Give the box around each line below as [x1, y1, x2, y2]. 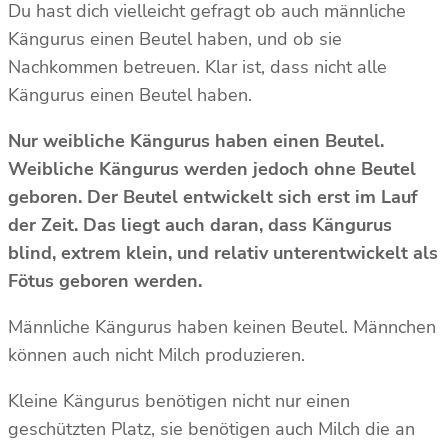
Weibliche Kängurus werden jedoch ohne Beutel [8, 156, 416, 181]
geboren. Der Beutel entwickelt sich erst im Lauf [8, 184, 418, 209]
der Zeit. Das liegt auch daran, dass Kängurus [8, 212, 392, 237]
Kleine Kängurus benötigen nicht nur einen [8, 388, 350, 413]
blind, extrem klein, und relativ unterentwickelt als [8, 240, 438, 265]
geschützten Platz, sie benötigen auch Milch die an [8, 416, 415, 441]
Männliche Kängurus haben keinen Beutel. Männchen [8, 314, 436, 339]
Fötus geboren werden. [8, 268, 202, 293]
